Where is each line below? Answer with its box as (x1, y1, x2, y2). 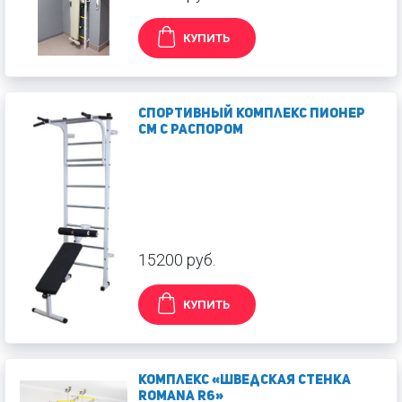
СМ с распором (138, 124, 243, 137)
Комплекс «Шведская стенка (138, 374, 351, 388)
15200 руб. (138, 250, 215, 269)
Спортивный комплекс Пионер (138, 108, 365, 121)
